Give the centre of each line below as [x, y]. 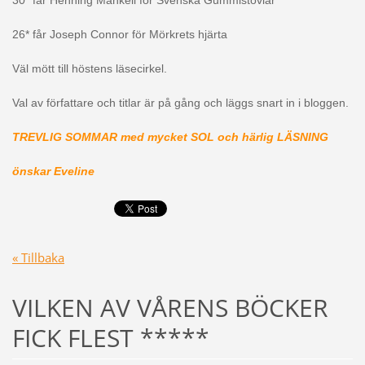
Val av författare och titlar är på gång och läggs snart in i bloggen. [180, 103]
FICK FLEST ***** [110, 338]
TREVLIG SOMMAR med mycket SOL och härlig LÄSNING [170, 137]
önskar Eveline [53, 172]
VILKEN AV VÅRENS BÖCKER [170, 308]
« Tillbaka [38, 258]
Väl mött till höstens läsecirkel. [89, 69]
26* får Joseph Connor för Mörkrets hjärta [119, 35]
